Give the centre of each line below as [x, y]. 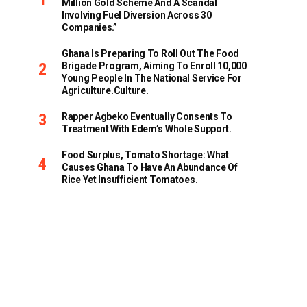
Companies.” [89, 27]
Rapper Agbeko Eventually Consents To [147, 116]
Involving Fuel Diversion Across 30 [137, 15]
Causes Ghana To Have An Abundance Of [150, 167]
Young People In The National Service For [152, 78]
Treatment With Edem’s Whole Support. [147, 129]
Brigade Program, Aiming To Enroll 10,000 [154, 66]
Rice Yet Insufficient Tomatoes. [130, 180]
